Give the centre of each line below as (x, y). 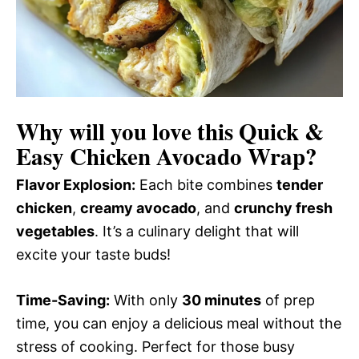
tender (300, 185)
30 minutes (222, 300)
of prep (288, 300)
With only (146, 300)
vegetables (55, 231)
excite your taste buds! (93, 254)
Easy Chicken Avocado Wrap (161, 156)
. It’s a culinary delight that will (197, 231)
